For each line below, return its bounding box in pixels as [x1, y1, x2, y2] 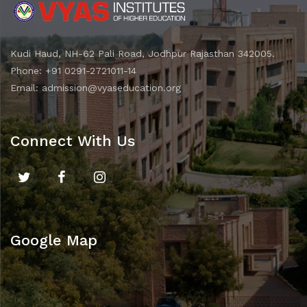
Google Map [10, 231, 97, 249]
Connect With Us [10, 132, 135, 149]
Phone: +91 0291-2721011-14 [10, 64, 136, 76]
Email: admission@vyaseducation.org [10, 82, 181, 93]
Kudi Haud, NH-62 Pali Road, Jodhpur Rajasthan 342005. [10, 47, 275, 59]
